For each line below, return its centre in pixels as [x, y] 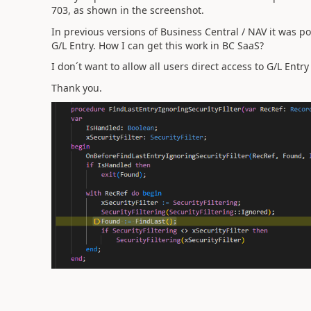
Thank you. [76, 87]
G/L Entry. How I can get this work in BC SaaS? [157, 45]
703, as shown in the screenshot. [127, 10]
